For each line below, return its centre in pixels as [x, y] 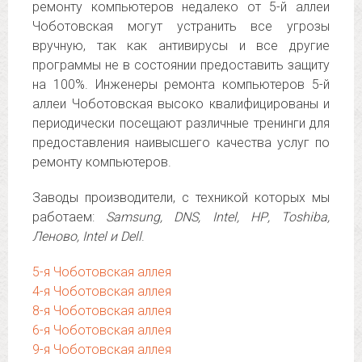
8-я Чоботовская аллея [102, 311]
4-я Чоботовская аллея [102, 291]
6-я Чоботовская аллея [102, 330]
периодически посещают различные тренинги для [181, 123]
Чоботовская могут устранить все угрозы [181, 26]
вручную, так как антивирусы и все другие [181, 46]
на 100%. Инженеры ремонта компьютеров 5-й [181, 84]
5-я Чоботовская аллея [102, 272]
